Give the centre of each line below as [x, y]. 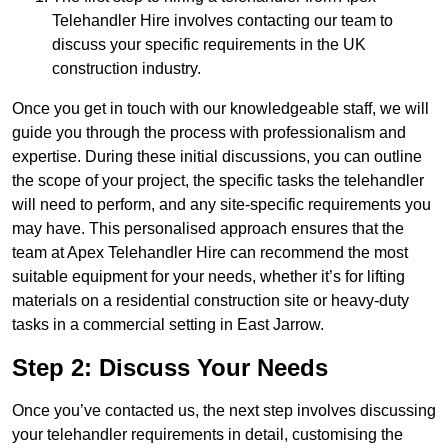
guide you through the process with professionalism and [209, 133]
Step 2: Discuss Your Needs [170, 368]
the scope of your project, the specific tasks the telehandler [218, 181]
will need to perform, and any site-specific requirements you [221, 205]
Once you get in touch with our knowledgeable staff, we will [220, 109]
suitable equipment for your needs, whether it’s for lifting [208, 277]
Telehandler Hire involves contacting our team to [222, 21]
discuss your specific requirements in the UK [209, 45]
